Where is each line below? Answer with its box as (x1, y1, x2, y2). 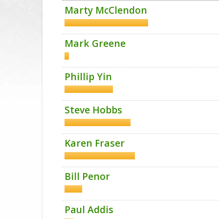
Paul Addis (65, 203, 113, 216)
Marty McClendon (65, 3, 147, 17)
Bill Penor (65, 170, 110, 183)
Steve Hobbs (65, 103, 122, 116)
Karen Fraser (65, 136, 125, 150)
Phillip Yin (65, 70, 112, 83)
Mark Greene (65, 37, 126, 50)
